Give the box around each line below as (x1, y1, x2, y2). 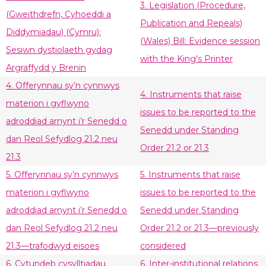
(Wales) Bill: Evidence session (140, 36, 260, 47)
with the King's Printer (140, 53, 233, 65)
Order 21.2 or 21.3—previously (140, 223, 259, 234)
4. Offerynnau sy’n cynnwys (6, 80, 119, 91)
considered (140, 240, 186, 252)
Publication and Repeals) (140, 18, 242, 29)
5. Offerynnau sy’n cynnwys (6, 169, 118, 180)
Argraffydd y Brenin (6, 62, 86, 74)
